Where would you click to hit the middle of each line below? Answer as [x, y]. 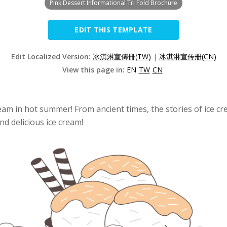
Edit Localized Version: [52, 56]
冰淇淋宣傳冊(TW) [122, 56]
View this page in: [94, 69]
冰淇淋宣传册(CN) [187, 56]
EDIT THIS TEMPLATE [113, 29]
